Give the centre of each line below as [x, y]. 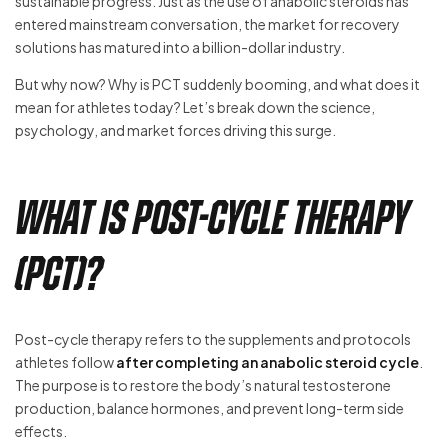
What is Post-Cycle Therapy [212, 217]
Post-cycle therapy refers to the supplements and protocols [213, 338]
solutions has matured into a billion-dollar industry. [180, 46]
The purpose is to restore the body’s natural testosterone [203, 384]
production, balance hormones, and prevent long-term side [209, 407]
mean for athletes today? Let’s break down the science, [195, 106]
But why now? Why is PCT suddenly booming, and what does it [217, 83]
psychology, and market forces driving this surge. [175, 129]
